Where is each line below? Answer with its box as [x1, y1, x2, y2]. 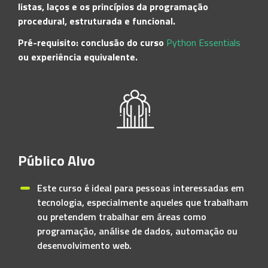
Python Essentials [166, 35, 240, 50]
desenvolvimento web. [37, 238, 132, 252]
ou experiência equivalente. [18, 50, 138, 64]
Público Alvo [18, 150, 95, 171]
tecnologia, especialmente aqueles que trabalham [37, 195, 248, 209]
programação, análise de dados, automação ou [37, 224, 237, 238]
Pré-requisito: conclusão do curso [18, 35, 164, 50]
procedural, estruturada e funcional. [18, 14, 175, 28]
